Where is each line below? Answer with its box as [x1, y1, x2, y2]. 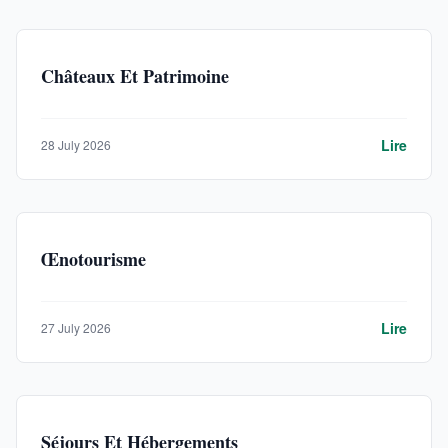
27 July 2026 [41, 319, 111, 336]
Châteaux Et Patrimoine [41, 63, 229, 89]
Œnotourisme [41, 246, 146, 272]
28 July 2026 [41, 136, 111, 153]
